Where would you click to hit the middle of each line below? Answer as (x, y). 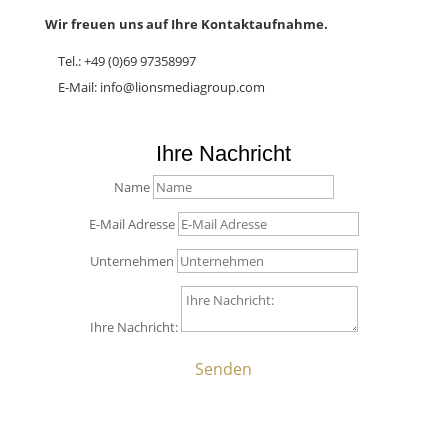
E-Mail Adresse (131, 223)
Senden (224, 368)
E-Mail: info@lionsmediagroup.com (161, 86)
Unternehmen (131, 260)
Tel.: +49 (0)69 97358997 (126, 60)
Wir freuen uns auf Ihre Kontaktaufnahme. (186, 23)
